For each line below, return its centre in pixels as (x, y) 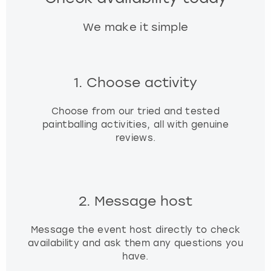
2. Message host (135, 201)
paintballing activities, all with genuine (135, 124)
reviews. (135, 138)
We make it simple (135, 27)
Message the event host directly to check (135, 230)
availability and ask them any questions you (135, 243)
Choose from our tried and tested (135, 111)
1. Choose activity (135, 82)
